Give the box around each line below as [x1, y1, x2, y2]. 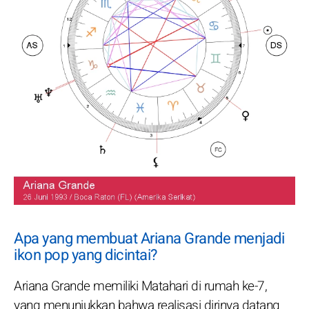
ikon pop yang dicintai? [14, 243, 157, 266]
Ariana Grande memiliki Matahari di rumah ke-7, [14, 276, 267, 296]
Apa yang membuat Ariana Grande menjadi [14, 227, 284, 250]
